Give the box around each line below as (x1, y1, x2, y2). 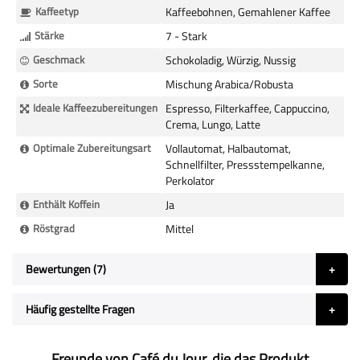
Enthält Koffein (33, 196, 100, 212)
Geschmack (33, 51, 84, 67)
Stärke (35, 27, 64, 43)
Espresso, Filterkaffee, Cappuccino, (166, 100, 329, 117)
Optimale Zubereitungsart (33, 140, 151, 156)
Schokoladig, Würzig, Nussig (166, 51, 296, 68)
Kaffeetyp (35, 3, 79, 19)
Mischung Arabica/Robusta (166, 76, 293, 92)
